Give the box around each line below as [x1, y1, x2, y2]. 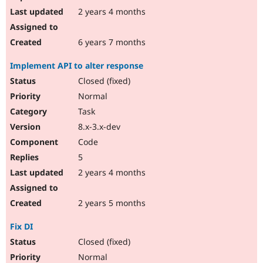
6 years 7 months [76, 36, 146, 48]
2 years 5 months [76, 197, 146, 209]
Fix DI [10, 221, 33, 232]
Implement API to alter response [10, 60, 143, 72]
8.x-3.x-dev [76, 121, 120, 133]
